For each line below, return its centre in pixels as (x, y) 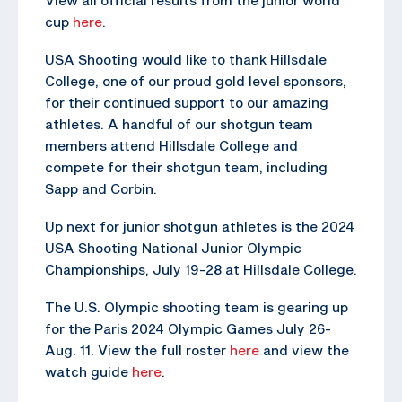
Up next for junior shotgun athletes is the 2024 (200, 226)
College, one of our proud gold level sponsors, (196, 80)
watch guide (88, 371)
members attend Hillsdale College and (171, 145)
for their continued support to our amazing (187, 102)
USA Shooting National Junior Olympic (173, 247)
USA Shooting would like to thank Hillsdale (186, 59)
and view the (304, 350)
